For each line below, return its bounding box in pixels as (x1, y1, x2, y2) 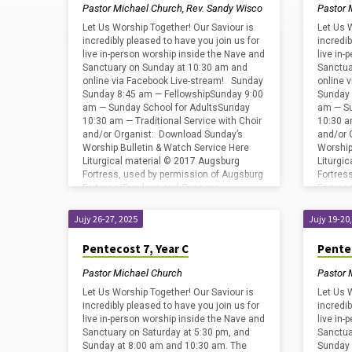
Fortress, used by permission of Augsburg (82, 169, 263, 181)
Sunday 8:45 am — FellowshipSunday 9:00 (82, 89, 263, 101)
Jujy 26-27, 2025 (74, 213, 137, 225)
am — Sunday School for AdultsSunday (82, 102, 250, 114)
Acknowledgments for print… (82, 209, 207, 221)
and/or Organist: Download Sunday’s (82, 129, 243, 141)
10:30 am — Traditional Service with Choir (82, 115, 262, 127)
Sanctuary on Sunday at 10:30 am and (82, 62, 247, 74)
